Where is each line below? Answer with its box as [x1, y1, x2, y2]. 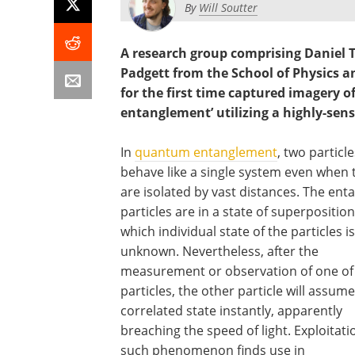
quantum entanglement [135, 143, 277, 161]
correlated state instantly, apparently [120, 302, 342, 319]
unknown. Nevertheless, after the [120, 242, 319, 260]
